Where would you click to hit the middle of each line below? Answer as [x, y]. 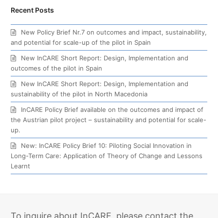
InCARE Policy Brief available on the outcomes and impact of [112, 109]
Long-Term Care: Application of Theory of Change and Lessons [107, 155]
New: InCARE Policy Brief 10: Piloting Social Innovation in [107, 145]
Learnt [21, 166]
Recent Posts [33, 10]
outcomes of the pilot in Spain [57, 68]
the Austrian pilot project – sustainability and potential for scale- [109, 119]
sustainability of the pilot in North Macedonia [79, 94]
